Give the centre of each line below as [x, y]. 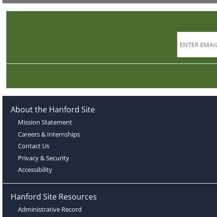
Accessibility [35, 169]
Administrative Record [50, 209]
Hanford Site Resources [54, 197]
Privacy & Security [44, 158]
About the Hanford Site [53, 109]
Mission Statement [45, 122]
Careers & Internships [49, 134]
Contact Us [34, 146]
